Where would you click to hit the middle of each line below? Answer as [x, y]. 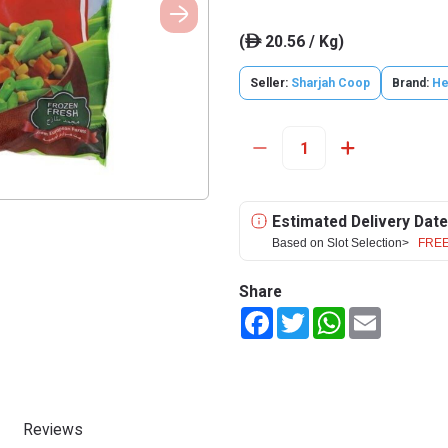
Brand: [410, 83]
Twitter [332, 315]
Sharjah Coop [330, 83]
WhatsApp [378, 315]
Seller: [270, 83]
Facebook [303, 315]
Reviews [53, 429]
